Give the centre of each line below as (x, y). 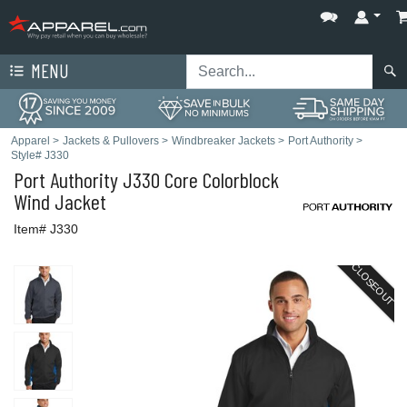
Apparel (30, 141)
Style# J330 (40, 155)
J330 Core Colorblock (199, 179)
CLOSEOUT (373, 284)
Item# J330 (46, 229)
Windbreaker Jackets (223, 141)
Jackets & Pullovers (111, 141)
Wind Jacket (60, 201)
